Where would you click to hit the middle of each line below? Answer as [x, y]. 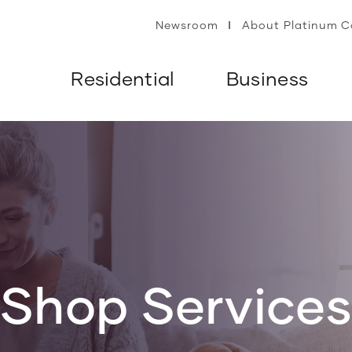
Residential [123, 79]
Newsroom [187, 25]
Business [267, 79]
